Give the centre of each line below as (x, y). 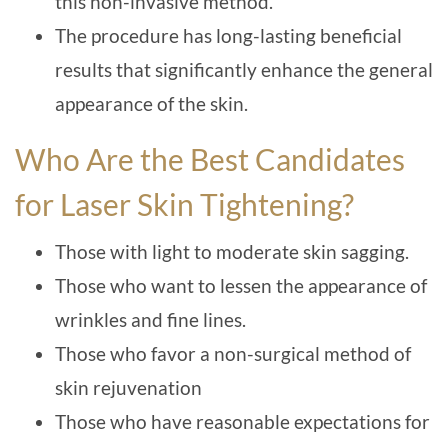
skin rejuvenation (128, 388)
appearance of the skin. (151, 104)
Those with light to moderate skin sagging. (232, 252)
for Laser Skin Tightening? (184, 204)
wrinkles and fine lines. (150, 320)
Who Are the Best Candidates (210, 159)
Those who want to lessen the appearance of (241, 286)
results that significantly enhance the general (244, 70)
